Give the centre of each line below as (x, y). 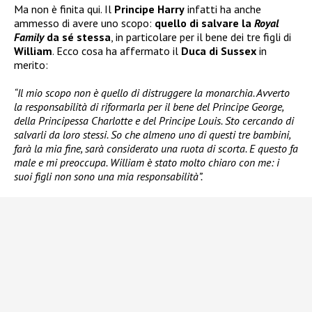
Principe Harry (149, 9)
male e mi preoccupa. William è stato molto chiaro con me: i (147, 162)
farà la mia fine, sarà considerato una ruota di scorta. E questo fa (156, 148)
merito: (31, 64)
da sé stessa (77, 37)
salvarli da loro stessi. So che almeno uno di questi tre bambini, (152, 134)
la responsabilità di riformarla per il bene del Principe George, (149, 106)
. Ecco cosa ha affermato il (117, 50)
